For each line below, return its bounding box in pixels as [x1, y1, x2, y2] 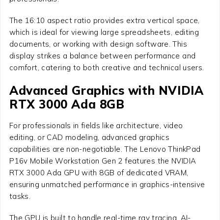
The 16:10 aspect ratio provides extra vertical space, [9, 15, 200, 25]
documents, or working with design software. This [9, 39, 187, 49]
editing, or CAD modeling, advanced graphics [9, 132, 170, 142]
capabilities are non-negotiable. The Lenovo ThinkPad [9, 144, 201, 154]
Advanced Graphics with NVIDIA [9, 82, 204, 98]
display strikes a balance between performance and [9, 51, 196, 60]
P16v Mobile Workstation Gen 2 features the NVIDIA [9, 156, 196, 165]
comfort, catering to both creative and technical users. [9, 62, 204, 72]
